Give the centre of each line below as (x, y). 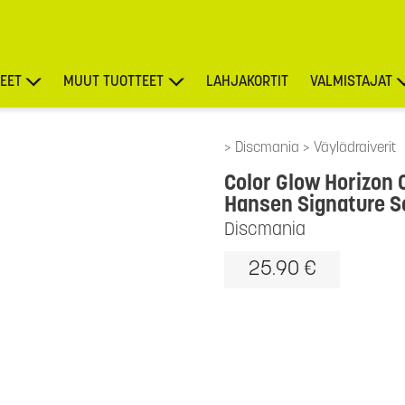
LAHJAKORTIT (247, 82)
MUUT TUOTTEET (114, 82)
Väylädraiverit (355, 148)
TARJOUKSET (364, 137)
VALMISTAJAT (351, 82)
